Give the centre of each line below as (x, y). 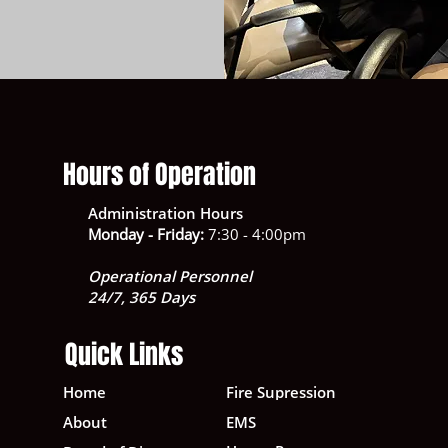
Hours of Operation (159, 174)
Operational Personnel (169, 276)
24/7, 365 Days (141, 297)
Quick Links (123, 354)
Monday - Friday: (145, 234)
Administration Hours (165, 213)
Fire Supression (280, 391)
